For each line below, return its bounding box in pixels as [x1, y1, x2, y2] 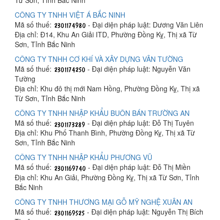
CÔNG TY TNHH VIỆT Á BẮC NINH [15, 9, 125, 20]
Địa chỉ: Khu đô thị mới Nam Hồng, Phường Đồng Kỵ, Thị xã [15, 83, 200, 94]
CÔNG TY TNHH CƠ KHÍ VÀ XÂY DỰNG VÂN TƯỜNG [15, 54, 183, 64]
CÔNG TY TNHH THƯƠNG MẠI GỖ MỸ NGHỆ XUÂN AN [15, 196, 192, 207]
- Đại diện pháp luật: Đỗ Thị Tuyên [85, 118, 194, 128]
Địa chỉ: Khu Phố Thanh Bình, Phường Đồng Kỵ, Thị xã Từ [15, 128, 195, 138]
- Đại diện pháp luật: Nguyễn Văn [85, 64, 191, 74]
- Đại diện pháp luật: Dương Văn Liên [86, 19, 203, 29]
